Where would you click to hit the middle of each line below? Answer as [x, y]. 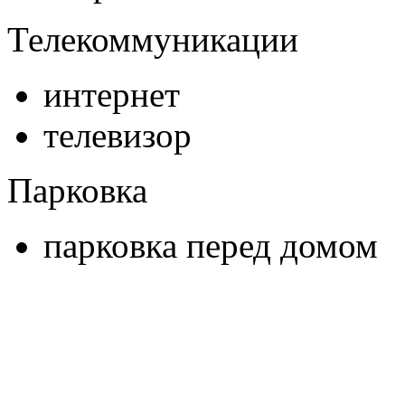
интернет [112, 95]
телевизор [118, 136]
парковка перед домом [211, 246]
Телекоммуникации [153, 40]
